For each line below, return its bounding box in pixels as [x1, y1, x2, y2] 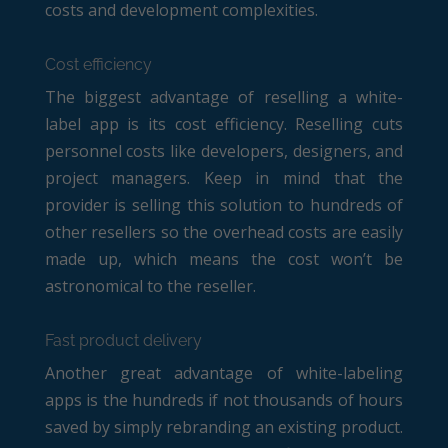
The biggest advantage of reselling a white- [44, 85, 404, 108]
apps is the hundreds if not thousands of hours [44, 388, 404, 411]
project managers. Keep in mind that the [44, 166, 404, 189]
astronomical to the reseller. [44, 274, 256, 297]
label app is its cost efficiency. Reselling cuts [44, 112, 404, 135]
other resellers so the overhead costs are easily [44, 220, 404, 243]
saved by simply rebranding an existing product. [44, 415, 404, 438]
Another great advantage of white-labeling [44, 361, 404, 384]
